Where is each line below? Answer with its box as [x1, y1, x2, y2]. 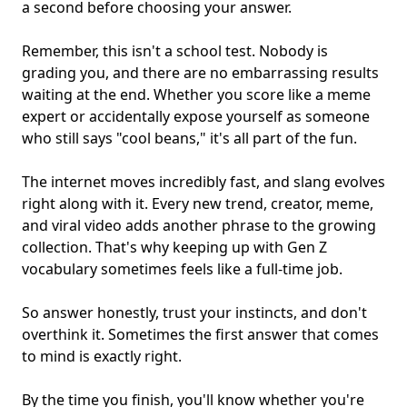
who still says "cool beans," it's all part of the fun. [22, 128, 357, 149]
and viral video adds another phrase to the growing [22, 215, 376, 236]
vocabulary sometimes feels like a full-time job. [22, 259, 342, 280]
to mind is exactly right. [22, 346, 182, 367]
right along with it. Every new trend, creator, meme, [22, 194, 373, 214]
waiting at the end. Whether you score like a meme [22, 84, 371, 105]
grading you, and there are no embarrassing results [22, 63, 379, 84]
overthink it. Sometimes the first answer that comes [22, 324, 379, 345]
